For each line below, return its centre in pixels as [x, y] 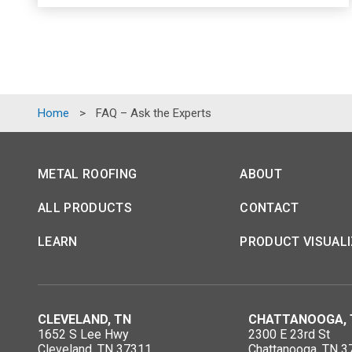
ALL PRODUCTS [85, 207]
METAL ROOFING [88, 174]
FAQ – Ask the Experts [154, 113]
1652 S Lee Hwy [83, 334]
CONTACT [269, 207]
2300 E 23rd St [289, 334]
